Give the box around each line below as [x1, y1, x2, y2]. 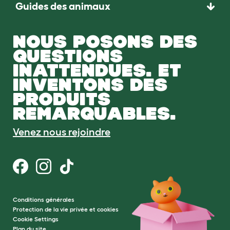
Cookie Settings [13, 215, 59, 222]
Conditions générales [13, 196, 74, 203]
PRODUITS [13, 88, 110, 109]
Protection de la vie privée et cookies [13, 205, 119, 213]
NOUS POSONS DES [13, 31, 197, 51]
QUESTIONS [13, 45, 123, 66]
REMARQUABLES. [13, 103, 176, 123]
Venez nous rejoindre [13, 126, 110, 138]
